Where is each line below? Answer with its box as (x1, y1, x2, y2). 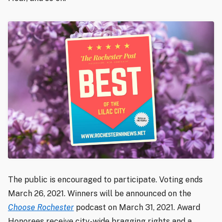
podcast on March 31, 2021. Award (74, 203, 200, 213)
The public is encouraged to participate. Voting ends (8, 175, 203, 185)
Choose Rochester (8, 203, 74, 213)
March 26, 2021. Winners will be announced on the (8, 189, 191, 199)
